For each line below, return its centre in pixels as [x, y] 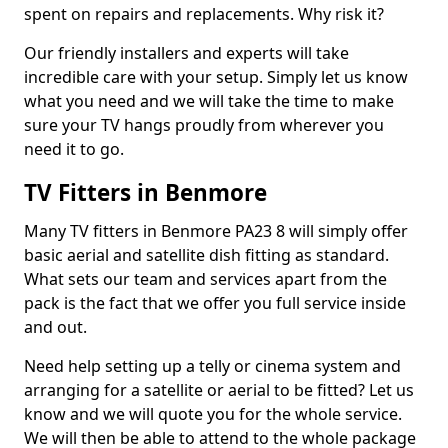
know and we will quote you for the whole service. [213, 414]
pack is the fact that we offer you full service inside [215, 303]
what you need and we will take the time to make [209, 101]
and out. [55, 327]
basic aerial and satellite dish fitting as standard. [206, 255]
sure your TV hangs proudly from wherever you [204, 125]
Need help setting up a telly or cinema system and [212, 366]
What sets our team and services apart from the [205, 279]
